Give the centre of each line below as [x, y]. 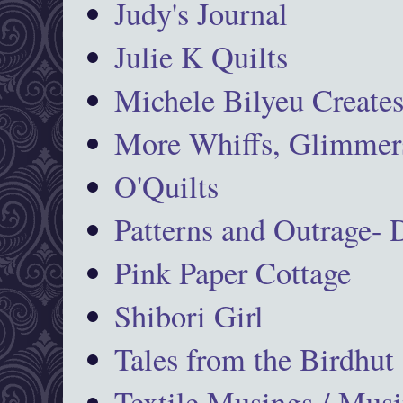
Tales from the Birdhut [255, 358]
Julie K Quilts [201, 56]
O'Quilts [167, 186]
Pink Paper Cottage [233, 272]
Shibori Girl [189, 315]
